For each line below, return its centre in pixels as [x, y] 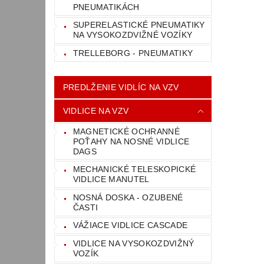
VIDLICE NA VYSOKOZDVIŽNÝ [133, 244]
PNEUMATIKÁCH [106, 7]
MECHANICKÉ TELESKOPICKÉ [134, 169]
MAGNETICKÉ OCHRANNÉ [126, 131]
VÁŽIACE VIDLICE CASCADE [130, 225]
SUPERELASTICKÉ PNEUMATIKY [139, 25]
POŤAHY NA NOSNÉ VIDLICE [131, 141]
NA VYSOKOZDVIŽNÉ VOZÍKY [133, 35]
